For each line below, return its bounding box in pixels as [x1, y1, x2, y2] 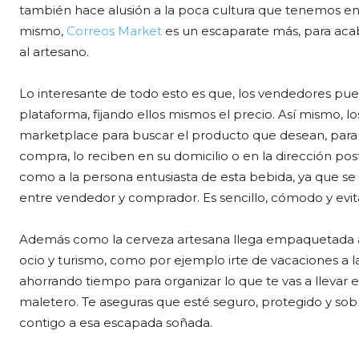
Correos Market [67, 22, 162, 38]
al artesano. [19, 43, 89, 59]
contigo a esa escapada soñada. [19, 314, 212, 330]
